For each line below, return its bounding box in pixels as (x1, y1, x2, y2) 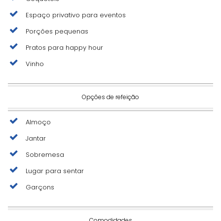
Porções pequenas (26, 26, 88, 36)
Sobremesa (26, 149, 64, 159)
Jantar (26, 133, 46, 143)
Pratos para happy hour (26, 42, 103, 52)
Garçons (26, 182, 54, 192)
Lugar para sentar (26, 166, 84, 176)
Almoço (26, 117, 51, 127)
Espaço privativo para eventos (26, 10, 126, 20)
